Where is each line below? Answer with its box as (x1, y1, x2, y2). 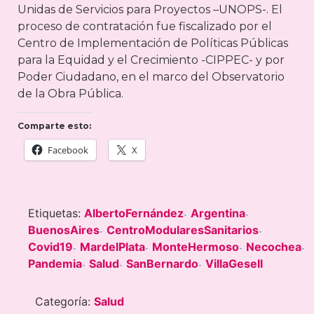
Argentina (191, 206, 245, 221)
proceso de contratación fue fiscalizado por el (18, 19, 272, 33)
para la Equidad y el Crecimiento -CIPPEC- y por (18, 53, 285, 67)
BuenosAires (28, 223, 100, 238)
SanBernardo (126, 257, 198, 271)
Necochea (246, 240, 301, 254)
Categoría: (35, 294, 94, 309)
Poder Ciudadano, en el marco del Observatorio (18, 69, 285, 83)
